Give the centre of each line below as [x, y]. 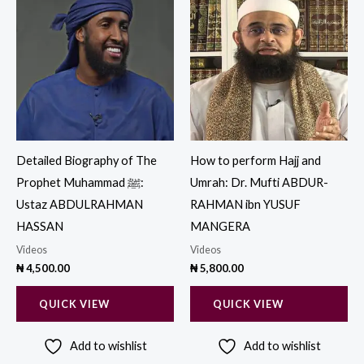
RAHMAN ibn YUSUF [245, 205]
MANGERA [220, 227]
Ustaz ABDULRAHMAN [80, 205]
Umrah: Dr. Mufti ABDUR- [259, 183]
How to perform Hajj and [256, 161]
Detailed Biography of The [87, 161]
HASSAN [40, 227]
